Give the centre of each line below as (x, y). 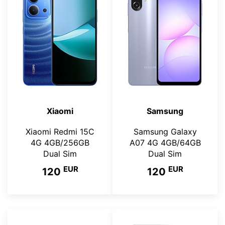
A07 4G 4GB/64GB (165, 143)
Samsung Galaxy (165, 132)
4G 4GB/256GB (60, 143)
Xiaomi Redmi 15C (60, 132)
